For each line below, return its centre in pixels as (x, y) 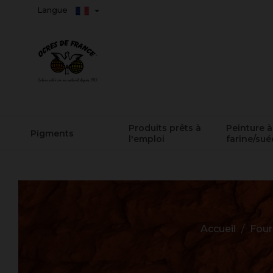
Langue (54, 10)
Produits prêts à (165, 128)
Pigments (52, 133)
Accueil (218, 229)
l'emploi (146, 139)
